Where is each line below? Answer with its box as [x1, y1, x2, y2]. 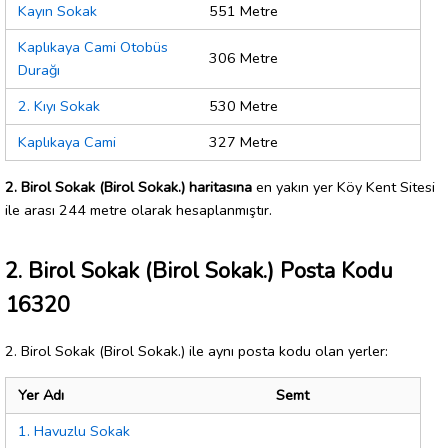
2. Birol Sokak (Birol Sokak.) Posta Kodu [5, 255, 393, 286]
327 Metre [209, 132, 278, 153]
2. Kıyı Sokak [18, 96, 100, 117]
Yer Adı [18, 385, 64, 406]
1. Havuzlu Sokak [18, 421, 130, 442]
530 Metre [209, 96, 278, 117]
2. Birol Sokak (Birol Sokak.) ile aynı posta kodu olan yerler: [5, 340, 388, 361]
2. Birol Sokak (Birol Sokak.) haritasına [5, 176, 252, 197]
